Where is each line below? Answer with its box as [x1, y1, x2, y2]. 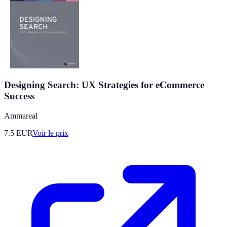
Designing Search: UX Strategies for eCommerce [4, 80, 204, 91]
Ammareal [4, 111, 37, 121]
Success [4, 91, 34, 102]
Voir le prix [32, 129, 68, 138]
